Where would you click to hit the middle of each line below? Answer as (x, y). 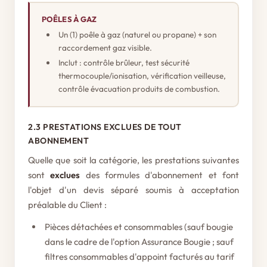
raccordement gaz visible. (105, 47)
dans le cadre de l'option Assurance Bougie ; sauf (139, 242)
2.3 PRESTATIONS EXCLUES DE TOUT (105, 127)
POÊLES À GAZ (69, 19)
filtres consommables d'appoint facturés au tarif (139, 257)
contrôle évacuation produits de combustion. (139, 89)
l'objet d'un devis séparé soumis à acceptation (133, 190)
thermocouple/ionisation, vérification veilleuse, (142, 75)
